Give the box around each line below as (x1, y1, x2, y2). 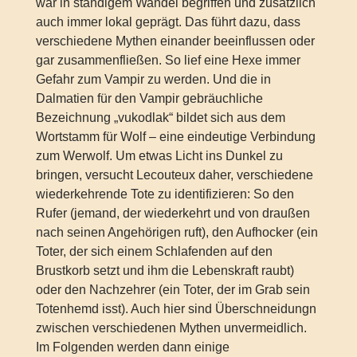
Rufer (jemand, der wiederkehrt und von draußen (35, 206, 310, 220)
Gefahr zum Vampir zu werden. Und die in (35, 72, 271, 86)
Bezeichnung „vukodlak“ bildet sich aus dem (35, 110, 285, 124)
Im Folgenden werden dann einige (35, 339, 229, 354)
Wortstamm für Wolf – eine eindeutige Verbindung (35, 129, 316, 143)
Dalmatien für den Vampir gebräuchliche (35, 91, 263, 105)
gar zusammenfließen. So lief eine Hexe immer (35, 53, 300, 67)
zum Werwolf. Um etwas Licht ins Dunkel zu (35, 148, 283, 163)
